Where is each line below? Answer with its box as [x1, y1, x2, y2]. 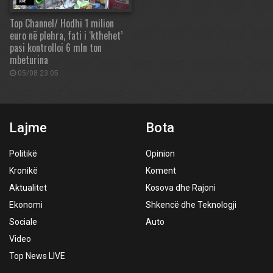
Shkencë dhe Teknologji [146, 200, 236, 210]
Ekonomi [9, 200, 43, 210]
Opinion [146, 149, 175, 158]
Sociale [9, 217, 37, 227]
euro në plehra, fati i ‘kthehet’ [10, 28, 122, 43]
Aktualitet [9, 183, 47, 193]
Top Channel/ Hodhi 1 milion [10, 16, 114, 30]
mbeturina [10, 52, 48, 67]
